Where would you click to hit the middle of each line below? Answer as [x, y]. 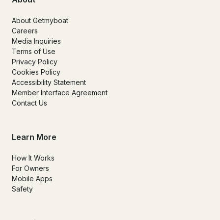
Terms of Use [34, 52]
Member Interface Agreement [60, 93]
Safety [22, 189]
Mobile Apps [32, 179]
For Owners [30, 168]
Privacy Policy [35, 62]
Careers [25, 31]
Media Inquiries [36, 41]
